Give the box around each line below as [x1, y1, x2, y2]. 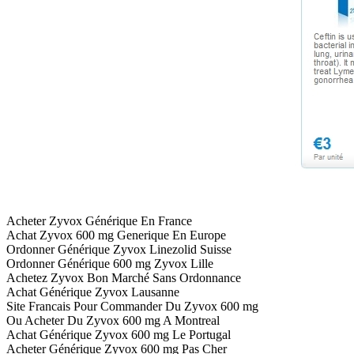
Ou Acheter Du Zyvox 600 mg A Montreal [6, 314, 220, 328]
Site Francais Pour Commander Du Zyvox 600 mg [6, 299, 258, 314]
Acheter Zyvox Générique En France [6, 214, 192, 228]
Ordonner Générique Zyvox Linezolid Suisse [6, 243, 232, 257]
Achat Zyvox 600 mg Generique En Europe [6, 228, 226, 243]
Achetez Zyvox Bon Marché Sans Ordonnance [6, 271, 241, 285]
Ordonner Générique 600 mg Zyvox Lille [6, 257, 213, 271]
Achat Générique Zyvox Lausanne [6, 285, 179, 299]
